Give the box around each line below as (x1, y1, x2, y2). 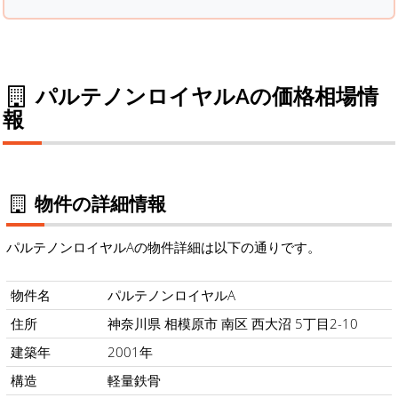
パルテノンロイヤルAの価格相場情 (29, 80, 378, 110)
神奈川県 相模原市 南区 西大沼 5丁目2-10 (107, 314, 358, 333)
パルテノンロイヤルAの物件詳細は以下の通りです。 (6, 238, 321, 257)
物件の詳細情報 (30, 190, 166, 216)
